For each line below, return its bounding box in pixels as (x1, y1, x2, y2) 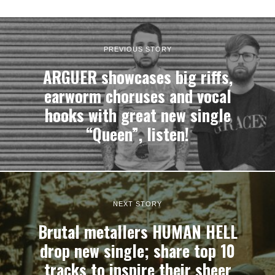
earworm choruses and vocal (44, 84, 231, 109)
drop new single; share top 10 (40, 239, 235, 263)
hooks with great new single (44, 103, 231, 128)
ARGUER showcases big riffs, (42, 65, 233, 90)
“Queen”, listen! (86, 122, 189, 147)
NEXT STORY (113, 200, 162, 208)
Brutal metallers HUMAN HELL (37, 220, 238, 244)
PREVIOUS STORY (103, 45, 172, 53)
